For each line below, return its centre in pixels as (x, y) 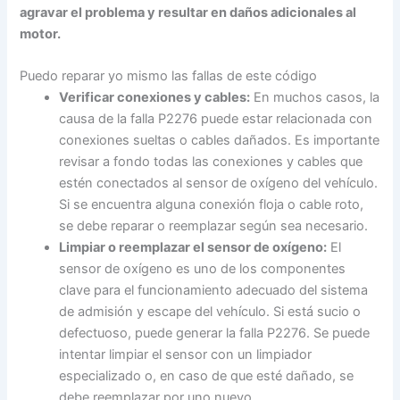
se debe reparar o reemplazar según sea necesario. (214, 225)
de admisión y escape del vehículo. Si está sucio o (210, 311)
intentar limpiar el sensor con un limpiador (186, 354)
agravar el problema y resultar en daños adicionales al (188, 12)
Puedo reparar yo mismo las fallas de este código (169, 75)
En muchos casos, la (315, 97)
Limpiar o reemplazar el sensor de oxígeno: (193, 247)
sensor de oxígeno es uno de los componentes (203, 268)
